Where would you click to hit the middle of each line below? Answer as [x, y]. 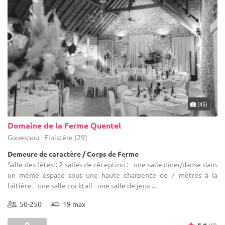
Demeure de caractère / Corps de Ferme [73, 153]
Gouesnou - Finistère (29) [47, 137]
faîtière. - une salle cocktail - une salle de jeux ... [82, 185]
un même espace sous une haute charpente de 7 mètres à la [113, 175]
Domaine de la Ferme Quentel [64, 125]
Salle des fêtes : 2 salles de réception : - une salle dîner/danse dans [113, 164]
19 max [73, 204]
